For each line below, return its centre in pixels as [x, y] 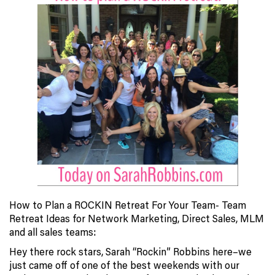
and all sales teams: [52, 232]
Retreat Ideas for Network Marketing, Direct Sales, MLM [137, 219]
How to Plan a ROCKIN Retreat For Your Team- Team [128, 205]
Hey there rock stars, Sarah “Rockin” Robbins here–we [130, 252]
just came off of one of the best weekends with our [124, 265]
